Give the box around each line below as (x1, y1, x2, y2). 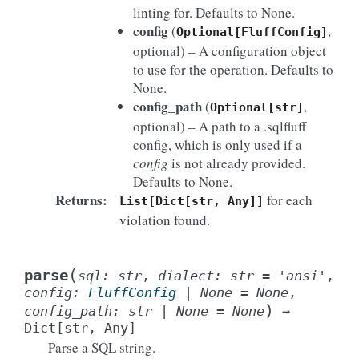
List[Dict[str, (119, 194, 220, 208)
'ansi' (278, 268, 326, 284)
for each (264, 191, 313, 209)
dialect (158, 268, 214, 284)
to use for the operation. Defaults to (133, 60, 333, 79)
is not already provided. (168, 154, 305, 172)
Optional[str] (210, 100, 304, 115)
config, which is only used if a (133, 135, 302, 154)
